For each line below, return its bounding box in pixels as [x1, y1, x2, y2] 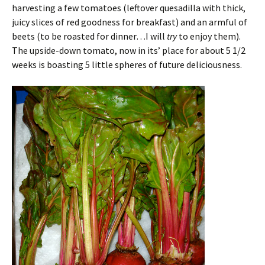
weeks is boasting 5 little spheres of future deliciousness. [12, 59, 242, 70]
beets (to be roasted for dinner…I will [12, 30, 167, 42]
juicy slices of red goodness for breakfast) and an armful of [12, 16, 247, 28]
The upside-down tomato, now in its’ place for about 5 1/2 [12, 44, 245, 56]
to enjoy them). [177, 30, 243, 42]
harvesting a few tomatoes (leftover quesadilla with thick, [12, 2, 245, 14]
